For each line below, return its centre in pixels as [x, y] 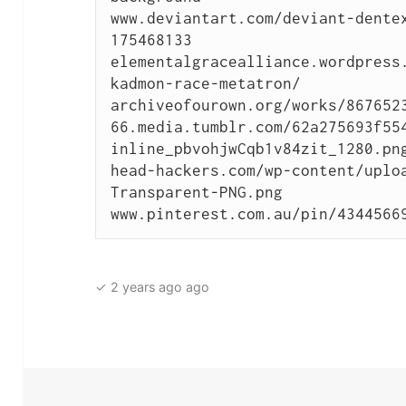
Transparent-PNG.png [196, 192]
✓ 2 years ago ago [153, 287]
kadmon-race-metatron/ [205, 83]
